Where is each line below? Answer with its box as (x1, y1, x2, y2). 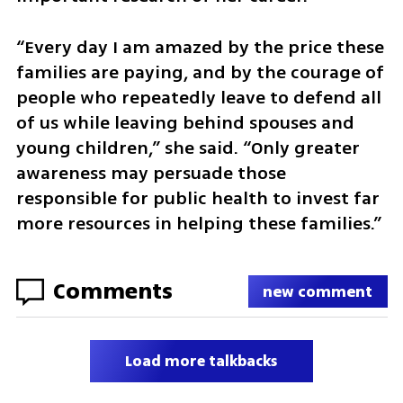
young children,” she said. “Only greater (15, 134, 360, 161)
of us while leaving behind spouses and (15, 109, 354, 136)
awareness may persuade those (15, 159, 286, 186)
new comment (263, 280, 373, 303)
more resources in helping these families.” (15, 210, 381, 237)
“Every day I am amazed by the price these (15, 33, 384, 60)
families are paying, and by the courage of (15, 58, 384, 85)
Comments (52, 274, 173, 309)
